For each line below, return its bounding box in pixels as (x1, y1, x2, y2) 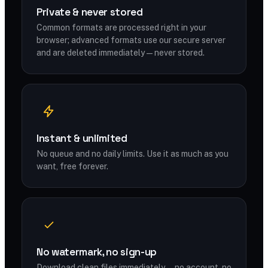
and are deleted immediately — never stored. (36, 48, 205, 57)
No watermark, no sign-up (36, 245, 157, 258)
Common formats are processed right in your (36, 23, 206, 32)
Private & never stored (36, 5, 143, 19)
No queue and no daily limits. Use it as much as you (36, 149, 229, 159)
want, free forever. (36, 162, 108, 171)
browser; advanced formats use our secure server (36, 35, 226, 45)
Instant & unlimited (36, 132, 127, 145)
